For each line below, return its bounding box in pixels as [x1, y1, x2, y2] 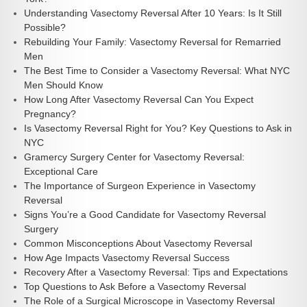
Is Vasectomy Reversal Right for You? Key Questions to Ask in [24, 122, 292, 134]
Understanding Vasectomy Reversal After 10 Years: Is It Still [24, 7, 282, 19]
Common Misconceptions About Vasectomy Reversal [24, 237, 252, 249]
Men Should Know [24, 79, 103, 90]
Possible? [24, 21, 66, 33]
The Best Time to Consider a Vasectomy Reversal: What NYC [24, 64, 290, 76]
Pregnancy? [24, 108, 76, 119]
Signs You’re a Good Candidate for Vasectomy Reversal [24, 208, 266, 220]
